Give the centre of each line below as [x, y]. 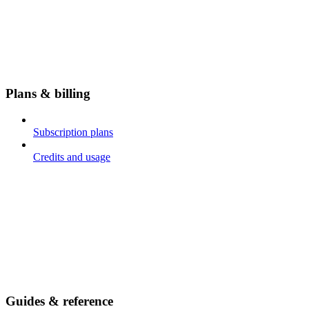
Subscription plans [73, 132]
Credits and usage [72, 157]
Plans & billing [48, 93]
